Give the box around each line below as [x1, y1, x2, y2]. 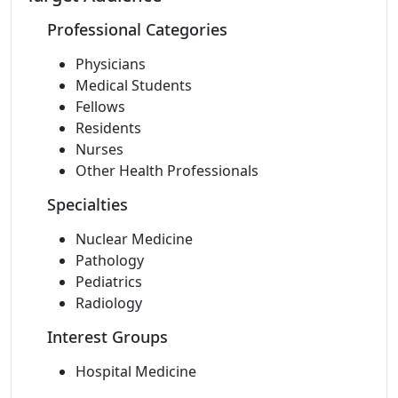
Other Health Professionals [76, 161, 259, 180]
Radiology [76, 293, 142, 313]
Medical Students [76, 76, 192, 95]
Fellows [76, 97, 125, 116]
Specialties [47, 194, 128, 215]
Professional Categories [47, 19, 227, 40]
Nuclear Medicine [76, 229, 193, 249]
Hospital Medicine [76, 362, 196, 381]
